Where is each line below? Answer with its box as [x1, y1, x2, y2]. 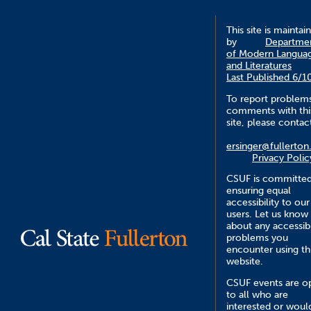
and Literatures [226, 60, 292, 72]
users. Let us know [226, 208, 308, 221]
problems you [226, 232, 288, 244]
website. [226, 255, 263, 268]
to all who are [226, 288, 288, 301]
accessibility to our [226, 196, 310, 209]
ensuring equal [226, 185, 291, 197]
